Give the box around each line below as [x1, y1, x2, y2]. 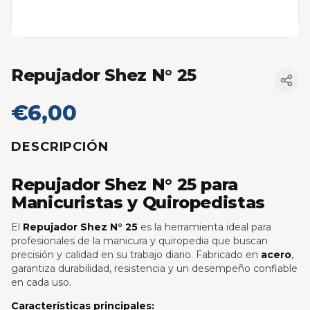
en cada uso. [11, 276, 71, 289]
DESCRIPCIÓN [11, 138, 109, 154]
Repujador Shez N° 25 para [11, 174, 239, 195]
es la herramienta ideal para [138, 221, 271, 234]
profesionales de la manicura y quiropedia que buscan [11, 235, 268, 248]
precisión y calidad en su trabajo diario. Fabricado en [11, 248, 261, 262]
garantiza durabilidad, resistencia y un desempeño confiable [11, 262, 298, 275]
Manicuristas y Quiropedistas [11, 192, 265, 213]
